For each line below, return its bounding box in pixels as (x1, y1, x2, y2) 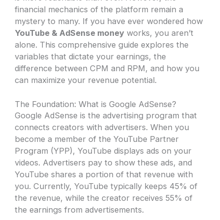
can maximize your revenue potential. (15, 75, 157, 85)
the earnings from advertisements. (15, 204, 144, 215)
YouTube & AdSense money (15, 27, 125, 38)
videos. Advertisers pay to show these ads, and (15, 157, 192, 167)
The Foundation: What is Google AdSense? (15, 99, 177, 109)
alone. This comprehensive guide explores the (15, 39, 189, 50)
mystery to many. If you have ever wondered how (15, 16, 203, 26)
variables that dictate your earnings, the (15, 51, 166, 61)
